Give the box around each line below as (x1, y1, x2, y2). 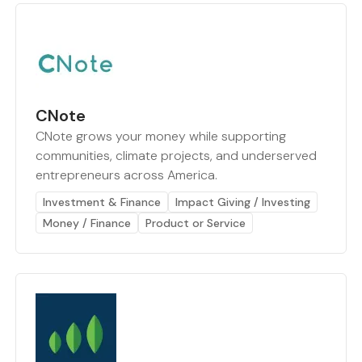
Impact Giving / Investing (175, 195, 310, 210)
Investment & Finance (42, 195, 161, 210)
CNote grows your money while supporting (35, 128, 286, 145)
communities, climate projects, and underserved (35, 147, 317, 165)
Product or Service (145, 216, 246, 231)
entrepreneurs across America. (35, 166, 217, 184)
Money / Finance (42, 216, 131, 231)
